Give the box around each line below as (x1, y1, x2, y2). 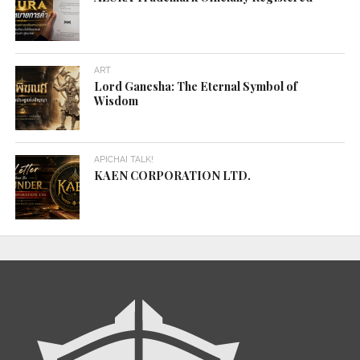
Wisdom (94, 92, 139, 109)
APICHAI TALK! (94, 154, 154, 165)
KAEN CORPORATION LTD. (94, 167, 252, 184)
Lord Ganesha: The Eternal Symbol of (94, 78, 298, 95)
